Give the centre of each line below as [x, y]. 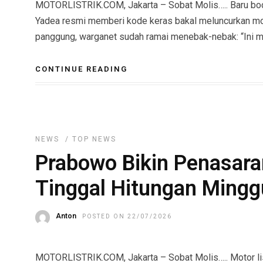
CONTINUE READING [81, 69]
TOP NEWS [94, 139]
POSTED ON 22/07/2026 [127, 216]
